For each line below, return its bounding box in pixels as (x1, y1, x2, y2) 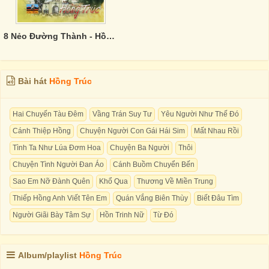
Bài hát (18, 76, 49, 86)
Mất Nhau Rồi (194, 127, 239, 135)
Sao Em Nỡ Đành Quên (13, 177, 90, 186)
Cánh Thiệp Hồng (13, 127, 71, 135)
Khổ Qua (99, 177, 128, 186)
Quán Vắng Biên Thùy (116, 194, 188, 202)
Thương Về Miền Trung (137, 177, 213, 186)
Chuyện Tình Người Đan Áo (13, 160, 104, 169)
